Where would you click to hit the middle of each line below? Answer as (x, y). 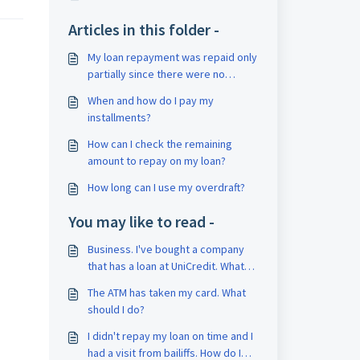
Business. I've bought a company (166, 249)
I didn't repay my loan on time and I (170, 336)
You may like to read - (141, 221)
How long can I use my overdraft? (166, 187)
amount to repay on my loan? (156, 161)
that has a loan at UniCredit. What (166, 266)
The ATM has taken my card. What (166, 292)
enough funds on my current (155, 91)
